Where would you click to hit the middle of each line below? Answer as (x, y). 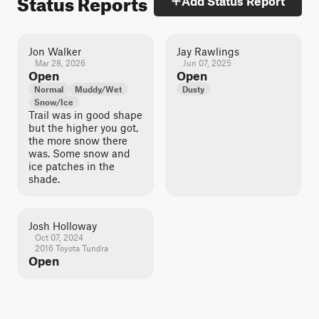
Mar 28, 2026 (60, 63)
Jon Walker (55, 51)
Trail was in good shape (85, 115)
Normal (49, 89)
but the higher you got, (83, 127)
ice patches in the (72, 166)
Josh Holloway (63, 226)
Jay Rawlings (208, 51)
